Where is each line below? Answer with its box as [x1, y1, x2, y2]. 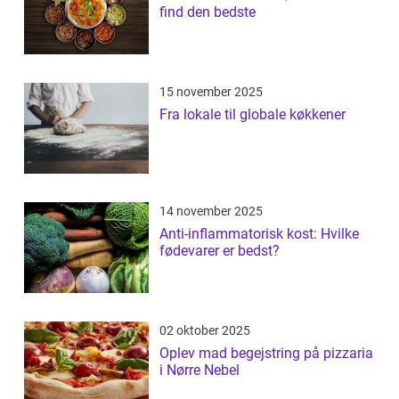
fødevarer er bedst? [159, 242, 280, 260]
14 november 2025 [159, 204, 263, 219]
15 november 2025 [159, 85, 263, 100]
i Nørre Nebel [159, 362, 240, 379]
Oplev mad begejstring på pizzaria [159, 345, 373, 362]
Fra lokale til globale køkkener [159, 106, 346, 124]
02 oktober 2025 [159, 323, 250, 338]
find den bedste [159, 4, 256, 21]
